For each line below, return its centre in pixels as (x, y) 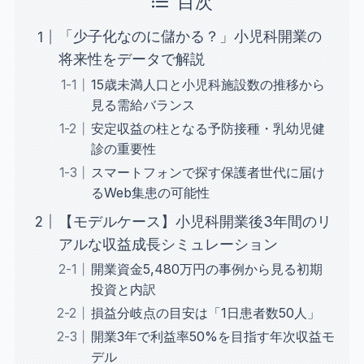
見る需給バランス (143, 104)
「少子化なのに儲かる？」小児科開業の (190, 37)
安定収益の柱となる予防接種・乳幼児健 (208, 128)
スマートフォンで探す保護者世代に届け (208, 172)
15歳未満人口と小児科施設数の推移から (208, 84)
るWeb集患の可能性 (150, 192)
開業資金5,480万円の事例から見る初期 (206, 269)
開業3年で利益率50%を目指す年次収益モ (212, 336)
